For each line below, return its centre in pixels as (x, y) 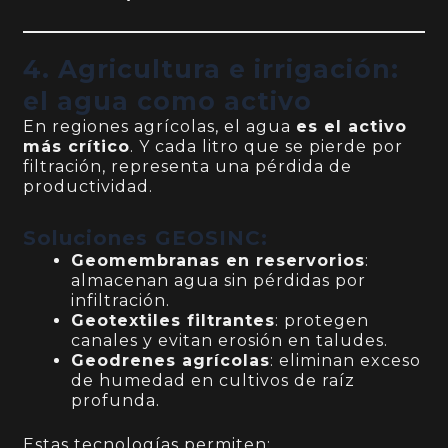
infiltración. (121, 301)
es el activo (352, 127)
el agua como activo (168, 101)
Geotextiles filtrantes (173, 321)
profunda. (116, 401)
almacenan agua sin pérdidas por (219, 281)
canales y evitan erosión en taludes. (230, 341)
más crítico (77, 147)
